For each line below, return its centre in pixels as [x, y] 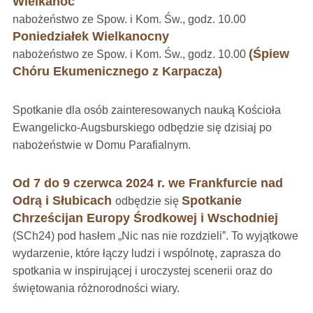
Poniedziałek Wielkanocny [90, 36]
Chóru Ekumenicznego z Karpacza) [117, 71]
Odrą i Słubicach [64, 201]
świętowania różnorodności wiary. [96, 288]
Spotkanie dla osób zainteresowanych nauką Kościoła [146, 110]
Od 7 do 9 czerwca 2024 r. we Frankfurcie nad [147, 183]
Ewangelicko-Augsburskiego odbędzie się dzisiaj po [142, 128]
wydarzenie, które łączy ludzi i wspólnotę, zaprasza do [146, 253]
